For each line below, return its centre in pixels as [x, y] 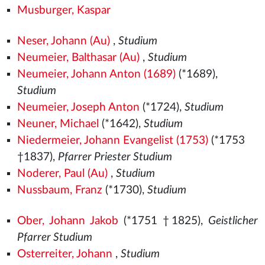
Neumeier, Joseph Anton [78, 107]
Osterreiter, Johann [64, 254]
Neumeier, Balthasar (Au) [78, 58]
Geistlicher [233, 221]
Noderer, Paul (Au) [62, 174]
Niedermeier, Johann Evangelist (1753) [112, 140]
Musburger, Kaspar [64, 10]
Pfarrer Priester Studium [115, 157]
